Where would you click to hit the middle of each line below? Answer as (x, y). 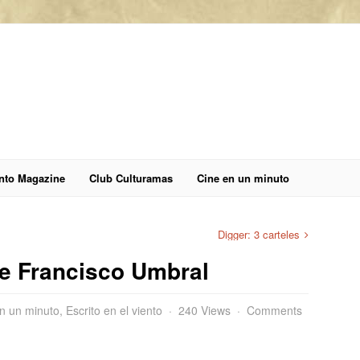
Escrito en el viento (114, 310)
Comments (274, 310)
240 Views (205, 310)
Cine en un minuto (243, 178)
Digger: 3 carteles (259, 234)
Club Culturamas (131, 178)
